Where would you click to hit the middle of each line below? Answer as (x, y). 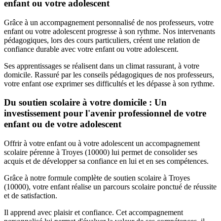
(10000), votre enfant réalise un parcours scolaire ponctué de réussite (110, 187)
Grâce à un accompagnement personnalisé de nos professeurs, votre (109, 22)
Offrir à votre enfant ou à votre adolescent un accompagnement (102, 144)
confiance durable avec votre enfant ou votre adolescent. (91, 49)
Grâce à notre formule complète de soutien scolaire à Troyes (97, 178)
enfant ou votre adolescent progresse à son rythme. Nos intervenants (110, 31)
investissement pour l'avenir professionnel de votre (105, 113)
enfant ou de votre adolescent (63, 124)
